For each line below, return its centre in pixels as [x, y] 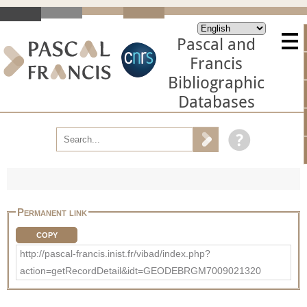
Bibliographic [216, 83]
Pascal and [216, 45]
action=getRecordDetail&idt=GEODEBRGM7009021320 [140, 270]
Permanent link [52, 212]
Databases [216, 102]
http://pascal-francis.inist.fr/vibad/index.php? [115, 253]
